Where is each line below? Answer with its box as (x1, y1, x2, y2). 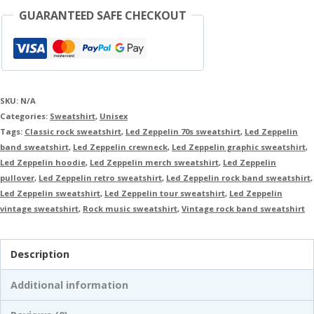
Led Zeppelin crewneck (73, 141, 168, 152)
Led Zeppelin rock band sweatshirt (166, 172, 310, 183)
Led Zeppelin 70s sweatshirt (125, 125, 240, 137)
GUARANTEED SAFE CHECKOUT (19, 7, 186, 23)
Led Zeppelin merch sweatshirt (90, 156, 219, 168)
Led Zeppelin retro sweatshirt (39, 172, 162, 183)
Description (11, 247, 70, 261)
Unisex (100, 110, 128, 121)
